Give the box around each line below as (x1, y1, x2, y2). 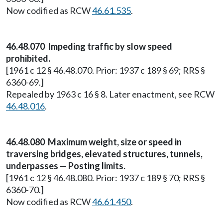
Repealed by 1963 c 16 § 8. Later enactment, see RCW (6, 89, 215, 100)
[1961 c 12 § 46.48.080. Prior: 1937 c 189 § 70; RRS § (6, 172, 205, 183)
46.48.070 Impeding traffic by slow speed (6, 41, 172, 52)
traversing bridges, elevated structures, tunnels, (6, 148, 203, 159)
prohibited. (6, 53, 50, 64)
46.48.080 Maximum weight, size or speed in (6, 136, 182, 147)
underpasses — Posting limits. (6, 160, 125, 171)
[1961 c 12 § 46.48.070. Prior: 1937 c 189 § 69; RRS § (6, 65, 205, 76)
